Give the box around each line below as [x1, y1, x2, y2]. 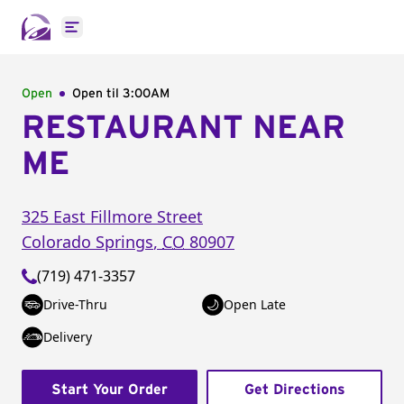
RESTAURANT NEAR [22, 112, 345, 144]
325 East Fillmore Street [22, 206, 203, 227]
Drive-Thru [43, 296, 107, 313]
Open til [72, 87, 123, 100]
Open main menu [70, 26, 190, 47]
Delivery [43, 328, 92, 345]
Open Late [224, 296, 286, 313]
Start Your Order [51, 382, 168, 397]
